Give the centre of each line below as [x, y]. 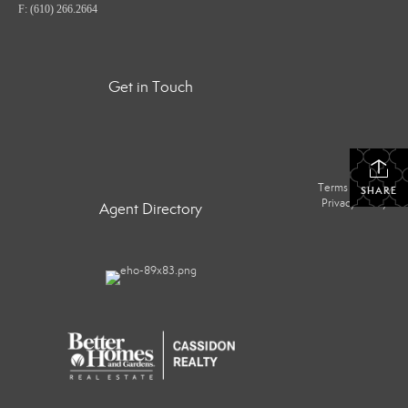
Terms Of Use [352, 188]
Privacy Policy [355, 204]
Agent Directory [151, 209]
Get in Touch [151, 87]
